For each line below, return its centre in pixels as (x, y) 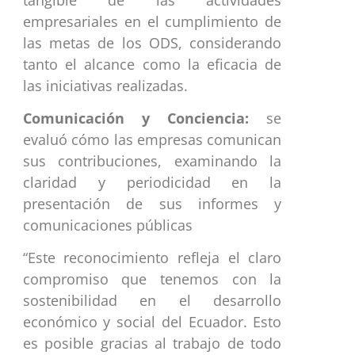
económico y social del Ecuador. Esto (152, 322)
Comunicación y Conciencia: (145, 118)
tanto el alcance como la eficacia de (152, 64)
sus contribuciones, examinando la (152, 160)
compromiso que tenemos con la (152, 279)
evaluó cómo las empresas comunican (152, 139)
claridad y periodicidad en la (152, 182)
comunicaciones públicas (107, 225)
